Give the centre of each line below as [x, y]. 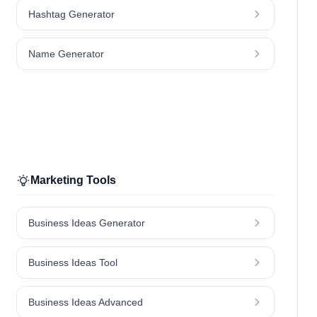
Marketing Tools [73, 180]
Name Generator [66, 54]
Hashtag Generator [71, 15]
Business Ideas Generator [86, 223]
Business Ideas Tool [73, 263]
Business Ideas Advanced [85, 302]
